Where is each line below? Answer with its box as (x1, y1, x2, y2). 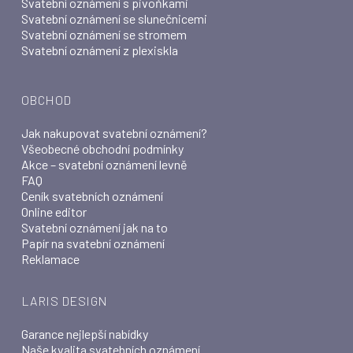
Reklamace (20, 251, 80, 266)
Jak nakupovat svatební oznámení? (20, 125, 207, 140)
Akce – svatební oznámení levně (20, 157, 188, 172)
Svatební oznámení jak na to (20, 220, 168, 235)
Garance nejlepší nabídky (20, 326, 148, 341)
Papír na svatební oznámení (20, 236, 165, 251)
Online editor (20, 204, 87, 219)
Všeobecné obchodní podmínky (20, 141, 184, 156)
